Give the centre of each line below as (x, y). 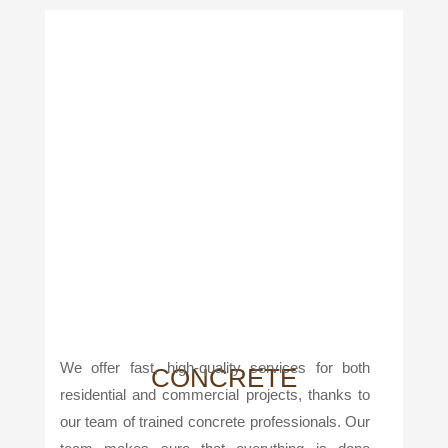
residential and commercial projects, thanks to (215, 395)
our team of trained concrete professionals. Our (215, 422)
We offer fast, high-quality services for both (215, 368)
